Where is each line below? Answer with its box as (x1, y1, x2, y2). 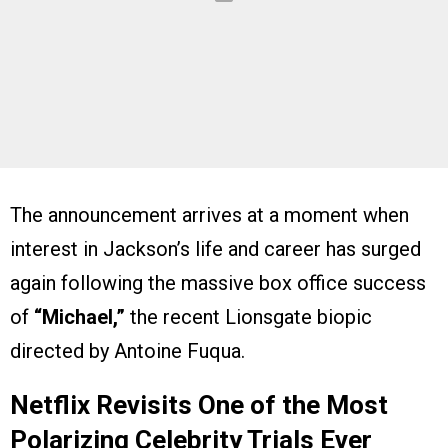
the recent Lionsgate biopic (125, 305, 372, 330)
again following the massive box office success (10, 271, 426, 296)
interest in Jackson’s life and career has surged (10, 237, 421, 262)
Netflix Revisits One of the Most (10, 390, 388, 421)
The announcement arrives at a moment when (10, 203, 409, 228)
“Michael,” (34, 305, 125, 330)
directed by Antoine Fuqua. (10, 339, 245, 364)
